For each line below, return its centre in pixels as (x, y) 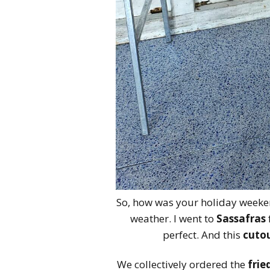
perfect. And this (202, 234)
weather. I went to (172, 218)
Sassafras (240, 218)
